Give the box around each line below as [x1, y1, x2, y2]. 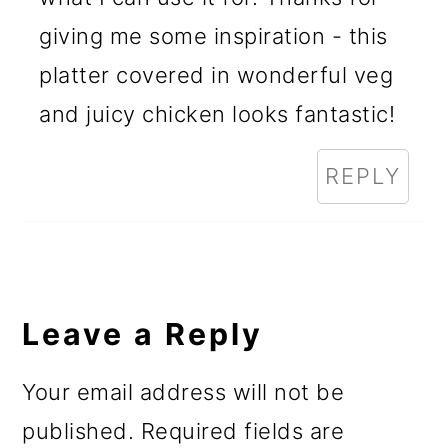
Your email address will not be [22, 378, 345, 405]
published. [22, 417, 135, 444]
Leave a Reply [22, 315, 264, 352]
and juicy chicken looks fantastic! [39, 100, 396, 127]
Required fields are [140, 417, 345, 444]
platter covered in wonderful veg [39, 61, 394, 88]
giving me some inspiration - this [39, 22, 388, 49]
